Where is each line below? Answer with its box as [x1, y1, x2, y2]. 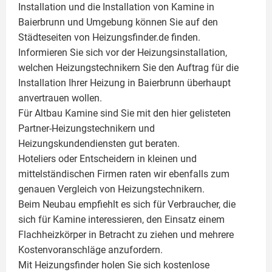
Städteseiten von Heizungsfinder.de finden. [18, 32, 200, 44]
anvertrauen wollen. [18, 92, 102, 104]
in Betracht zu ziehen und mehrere [86, 229, 234, 241]
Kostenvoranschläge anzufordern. [18, 244, 163, 256]
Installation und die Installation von [18, 1, 171, 13]
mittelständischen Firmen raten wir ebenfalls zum [18, 168, 229, 180]
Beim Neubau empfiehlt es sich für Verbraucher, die [18, 199, 236, 211]
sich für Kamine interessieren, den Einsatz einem [18, 214, 225, 226]
